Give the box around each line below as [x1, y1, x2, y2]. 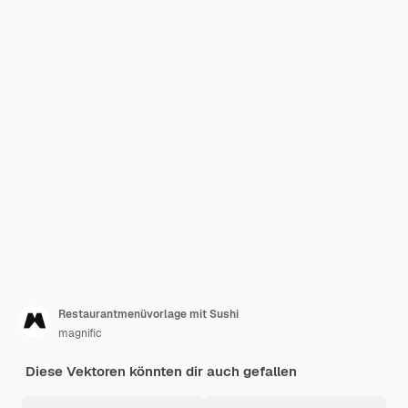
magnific [58, 326, 102, 341]
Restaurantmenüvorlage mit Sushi [58, 307, 239, 321]
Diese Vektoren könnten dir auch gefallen [25, 362, 297, 380]
